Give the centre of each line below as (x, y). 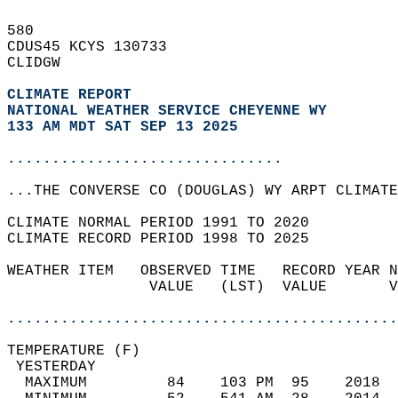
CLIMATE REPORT (74, 95)
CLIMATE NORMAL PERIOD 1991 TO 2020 (167, 223)
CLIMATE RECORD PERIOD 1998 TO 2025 (167, 239)
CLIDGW (43, 63)
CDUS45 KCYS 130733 (96, 47)
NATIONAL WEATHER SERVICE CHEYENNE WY (167, 111)
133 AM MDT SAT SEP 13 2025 (123, 127)
